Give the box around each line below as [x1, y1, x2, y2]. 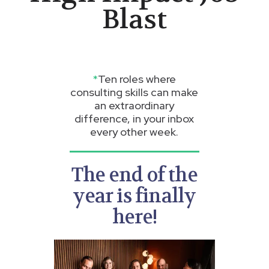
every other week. [90, 125, 179, 139]
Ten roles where [98, 72, 177, 86]
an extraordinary [94, 98, 175, 112]
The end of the [71, 163, 198, 187]
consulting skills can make [70, 85, 199, 99]
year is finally [73, 184, 196, 208]
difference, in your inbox [74, 112, 195, 125]
